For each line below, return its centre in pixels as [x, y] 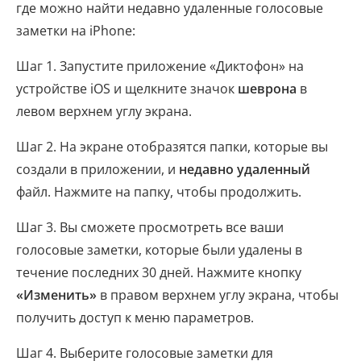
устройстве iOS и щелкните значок [127, 88]
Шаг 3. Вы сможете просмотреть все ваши [150, 227]
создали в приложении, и [98, 169]
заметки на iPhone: [76, 30]
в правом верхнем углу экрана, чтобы [218, 295]
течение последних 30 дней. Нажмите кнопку [159, 272]
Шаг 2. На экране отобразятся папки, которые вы [172, 146]
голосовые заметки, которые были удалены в [159, 249]
